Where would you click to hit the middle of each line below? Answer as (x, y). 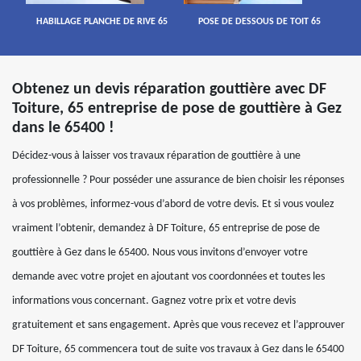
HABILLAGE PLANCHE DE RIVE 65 (102, 22)
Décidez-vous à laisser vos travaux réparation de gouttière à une (156, 156)
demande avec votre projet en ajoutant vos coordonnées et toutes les (168, 277)
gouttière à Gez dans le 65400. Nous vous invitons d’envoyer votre (160, 253)
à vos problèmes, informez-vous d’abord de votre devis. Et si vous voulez (173, 204)
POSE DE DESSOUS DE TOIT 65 (259, 22)
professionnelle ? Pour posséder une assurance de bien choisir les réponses (178, 180)
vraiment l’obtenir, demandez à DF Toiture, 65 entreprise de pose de (166, 228)
